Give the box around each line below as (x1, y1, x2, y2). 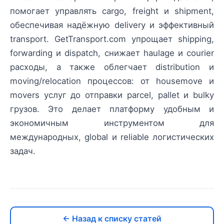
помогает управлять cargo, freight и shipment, (10, 5, 214, 16)
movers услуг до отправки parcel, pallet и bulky (10, 89, 214, 100)
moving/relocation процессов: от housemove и (10, 75, 214, 86)
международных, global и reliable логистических (10, 131, 214, 142)
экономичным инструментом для (10, 117, 214, 128)
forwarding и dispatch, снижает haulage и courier (10, 47, 214, 58)
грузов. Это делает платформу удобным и (10, 103, 214, 114)
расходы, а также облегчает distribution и (10, 61, 214, 72)
